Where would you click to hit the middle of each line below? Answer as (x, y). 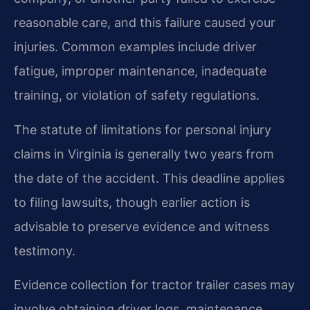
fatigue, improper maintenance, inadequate (140, 71)
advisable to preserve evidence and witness (142, 226)
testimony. (45, 250)
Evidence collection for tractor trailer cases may (154, 285)
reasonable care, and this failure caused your (145, 23)
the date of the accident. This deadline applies (149, 178)
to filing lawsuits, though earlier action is (132, 202)
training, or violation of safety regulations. (137, 95)
